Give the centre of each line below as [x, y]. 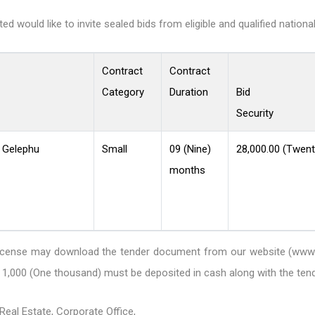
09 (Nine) [190, 149]
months [187, 171]
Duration [188, 92]
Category [123, 92]
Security [255, 114]
